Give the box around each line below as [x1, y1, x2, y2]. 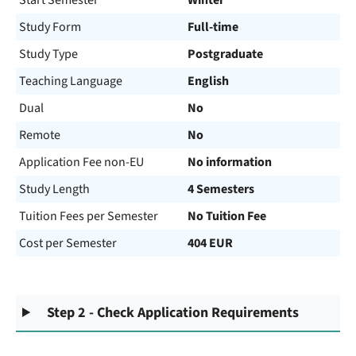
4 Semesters [188, 180, 254, 198]
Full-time [188, 18, 238, 36]
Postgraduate [188, 45, 263, 63]
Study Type [19, 45, 78, 63]
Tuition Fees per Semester [19, 207, 158, 225]
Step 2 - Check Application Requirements [47, 303, 300, 323]
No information [188, 153, 272, 171]
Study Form [19, 18, 81, 36]
